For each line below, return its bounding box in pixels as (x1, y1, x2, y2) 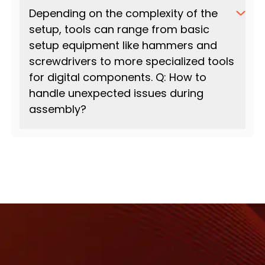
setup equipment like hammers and (28, 38, 217, 53)
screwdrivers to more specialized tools (28, 54, 234, 69)
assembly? (28, 102, 86, 117)
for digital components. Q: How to (28, 70, 206, 85)
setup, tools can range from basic (28, 22, 209, 37)
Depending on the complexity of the (28, 6, 218, 21)
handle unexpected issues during (28, 86, 203, 101)
